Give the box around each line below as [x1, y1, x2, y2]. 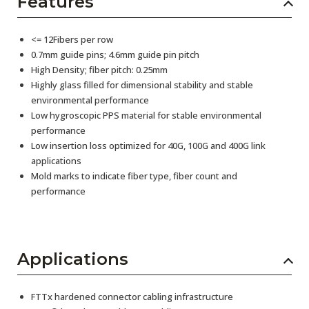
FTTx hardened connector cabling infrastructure [31, 290, 233, 303]
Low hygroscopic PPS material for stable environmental [31, 108, 261, 121]
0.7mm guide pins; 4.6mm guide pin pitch [31, 48, 199, 61]
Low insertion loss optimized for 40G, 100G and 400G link [31, 139, 266, 152]
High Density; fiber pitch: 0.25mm [31, 63, 168, 76]
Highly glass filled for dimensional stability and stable [31, 78, 253, 91]
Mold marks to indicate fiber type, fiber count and [31, 169, 237, 182]
